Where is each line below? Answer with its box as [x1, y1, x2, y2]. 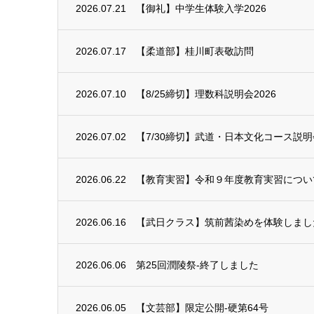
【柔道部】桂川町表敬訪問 [136, 46, 254, 57]
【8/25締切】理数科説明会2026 [136, 88, 276, 100]
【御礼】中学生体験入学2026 [136, 3, 266, 14]
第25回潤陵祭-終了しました [136, 259, 259, 271]
